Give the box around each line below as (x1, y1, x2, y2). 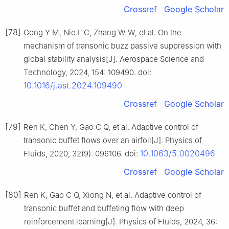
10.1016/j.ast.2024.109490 (24, 80, 122, 91)
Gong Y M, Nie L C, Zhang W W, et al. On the (24, 28, 181, 38)
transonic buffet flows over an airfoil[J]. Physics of (24, 135, 202, 146)
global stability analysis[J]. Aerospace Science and (24, 54, 204, 64)
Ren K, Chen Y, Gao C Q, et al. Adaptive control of (24, 122, 198, 132)
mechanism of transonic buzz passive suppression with (24, 41, 221, 51)
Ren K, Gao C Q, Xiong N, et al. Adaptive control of (24, 190, 201, 200)
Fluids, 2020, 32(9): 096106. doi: (24, 149, 140, 159)
